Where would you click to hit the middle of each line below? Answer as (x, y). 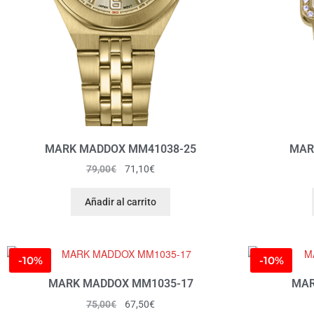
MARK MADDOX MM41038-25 (121, 149)
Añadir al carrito (121, 202)
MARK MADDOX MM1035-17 (121, 284)
